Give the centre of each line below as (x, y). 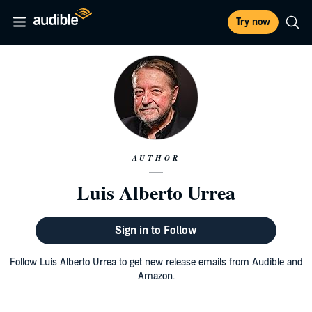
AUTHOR (156, 158)
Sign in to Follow (156, 231)
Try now (253, 22)
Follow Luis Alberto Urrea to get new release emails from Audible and (156, 262)
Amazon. (156, 276)
